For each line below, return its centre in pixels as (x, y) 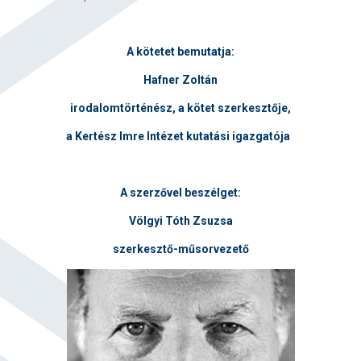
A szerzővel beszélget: (180, 193)
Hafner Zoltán (180, 80)
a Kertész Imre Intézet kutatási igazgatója (179, 136)
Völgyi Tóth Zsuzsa (180, 221)
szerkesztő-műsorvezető (180, 249)
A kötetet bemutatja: (180, 52)
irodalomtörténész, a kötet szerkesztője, (180, 108)
